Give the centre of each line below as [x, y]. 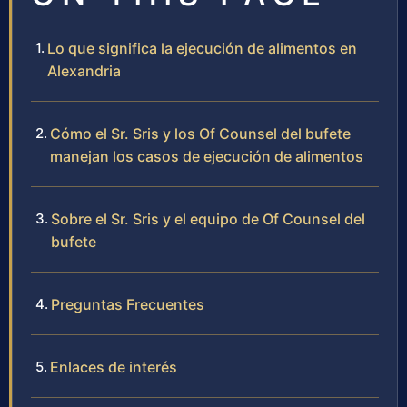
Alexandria [84, 71]
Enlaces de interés [114, 367]
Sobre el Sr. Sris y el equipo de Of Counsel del [208, 219]
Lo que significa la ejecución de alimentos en [202, 49]
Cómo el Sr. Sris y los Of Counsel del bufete [200, 134]
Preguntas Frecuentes [128, 305]
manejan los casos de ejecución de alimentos [207, 157]
